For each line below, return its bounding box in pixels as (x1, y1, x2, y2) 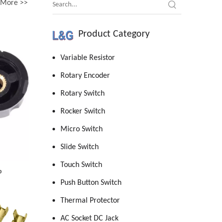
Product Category (78, 29, 150, 39)
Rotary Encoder (60, 72, 110, 80)
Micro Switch (60, 125, 103, 133)
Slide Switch (60, 143, 99, 151)
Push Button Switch (60, 179, 121, 187)
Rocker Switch (60, 108, 105, 115)
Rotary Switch (60, 90, 105, 98)
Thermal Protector (60, 197, 120, 205)
